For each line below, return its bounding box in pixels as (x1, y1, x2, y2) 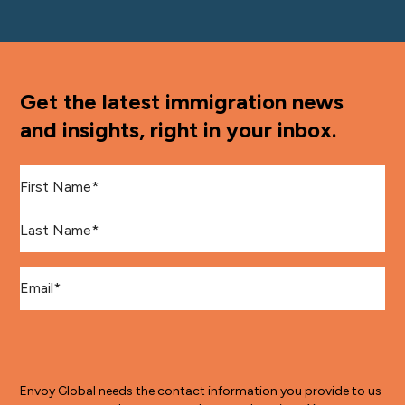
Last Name (19, 209, 91, 227)
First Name (19, 165, 91, 184)
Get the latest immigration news (20, 88, 344, 115)
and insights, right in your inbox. (20, 116, 337, 143)
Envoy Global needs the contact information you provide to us (20, 382, 382, 399)
